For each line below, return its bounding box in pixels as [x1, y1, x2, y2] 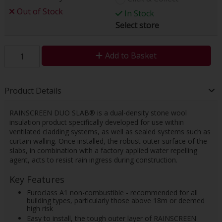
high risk [26, 203, 53, 213]
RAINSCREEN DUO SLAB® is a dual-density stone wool [9, 108, 187, 117]
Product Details [4, 85, 61, 96]
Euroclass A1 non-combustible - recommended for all [26, 187, 198, 197]
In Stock [122, 7, 154, 19]
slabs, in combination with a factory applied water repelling [9, 145, 197, 155]
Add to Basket [105, 50, 157, 61]
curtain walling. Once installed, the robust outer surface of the [9, 136, 207, 146]
